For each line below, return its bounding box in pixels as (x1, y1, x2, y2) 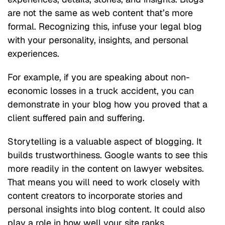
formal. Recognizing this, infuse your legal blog (8, 20, 202, 32)
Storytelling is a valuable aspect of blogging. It (8, 135, 202, 147)
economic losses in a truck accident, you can (8, 84, 194, 96)
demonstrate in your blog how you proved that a (8, 98, 207, 110)
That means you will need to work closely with (8, 176, 200, 188)
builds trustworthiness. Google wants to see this (8, 149, 207, 161)
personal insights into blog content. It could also (8, 203, 205, 215)
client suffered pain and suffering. (8, 111, 145, 124)
